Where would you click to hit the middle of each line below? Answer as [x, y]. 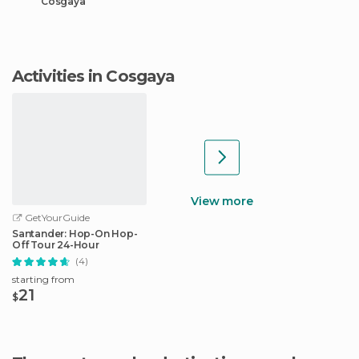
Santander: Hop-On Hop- [75, 234]
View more [222, 201]
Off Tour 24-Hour [56, 245]
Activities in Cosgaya [99, 76]
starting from [43, 279]
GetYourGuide [56, 218]
